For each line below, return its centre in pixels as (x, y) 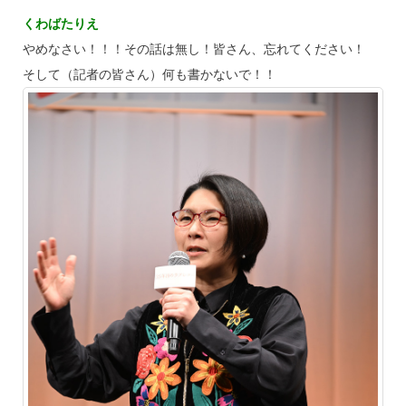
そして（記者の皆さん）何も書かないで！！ (149, 75)
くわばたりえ (60, 24)
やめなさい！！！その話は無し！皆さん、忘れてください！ (193, 49)
